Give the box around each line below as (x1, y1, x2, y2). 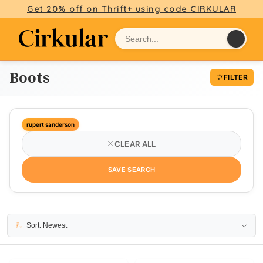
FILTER (224, 73, 248, 82)
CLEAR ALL (114, 139, 156, 149)
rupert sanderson (26, 121, 75, 128)
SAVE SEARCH (107, 165, 156, 174)
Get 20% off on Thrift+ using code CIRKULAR (27, 4, 236, 14)
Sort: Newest (26, 221, 67, 230)
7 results (7, 217, 31, 224)
